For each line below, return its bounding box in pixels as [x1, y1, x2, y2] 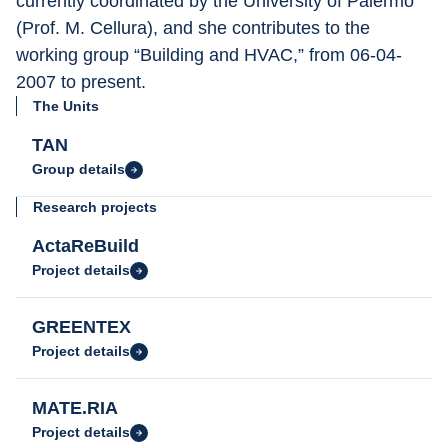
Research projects [33, 199, 157, 215]
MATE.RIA [32, 398, 118, 418]
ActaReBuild [32, 236, 139, 256]
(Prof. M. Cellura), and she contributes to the [16, 18, 375, 38]
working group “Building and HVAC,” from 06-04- [16, 45, 402, 65]
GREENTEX [32, 317, 131, 337]
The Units [33, 98, 99, 114]
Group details [32, 161, 125, 177]
